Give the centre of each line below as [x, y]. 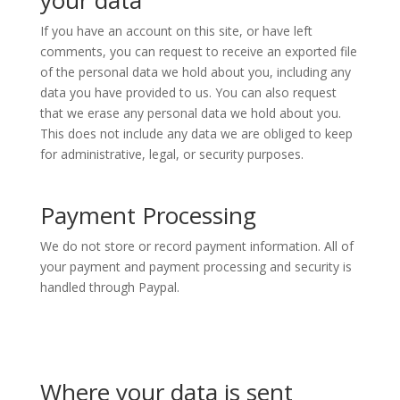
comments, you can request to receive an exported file [198, 51]
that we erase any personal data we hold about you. [190, 113]
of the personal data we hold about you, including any [195, 72]
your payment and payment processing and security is [196, 267]
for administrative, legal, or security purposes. [171, 154]
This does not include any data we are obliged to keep [196, 133]
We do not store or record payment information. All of [196, 246]
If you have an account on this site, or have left [176, 31]
